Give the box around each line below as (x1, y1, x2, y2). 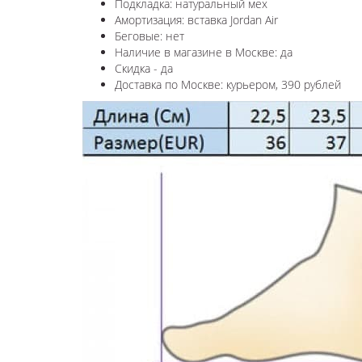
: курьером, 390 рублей (221, 76, 341, 92)
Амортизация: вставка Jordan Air (115, 11, 278, 27)
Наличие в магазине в (115, 44, 235, 60)
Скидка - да (115, 60, 173, 76)
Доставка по (115, 76, 181, 92)
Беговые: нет (115, 27, 184, 44)
